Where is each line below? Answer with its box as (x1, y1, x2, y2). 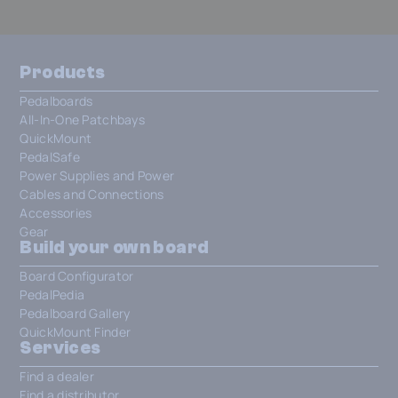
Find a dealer (20, 367, 95, 385)
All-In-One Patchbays (20, 110, 146, 128)
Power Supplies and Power (20, 166, 175, 184)
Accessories (20, 203, 92, 221)
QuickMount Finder (20, 322, 131, 340)
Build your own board (20, 236, 210, 258)
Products (20, 61, 106, 83)
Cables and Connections (20, 185, 164, 203)
